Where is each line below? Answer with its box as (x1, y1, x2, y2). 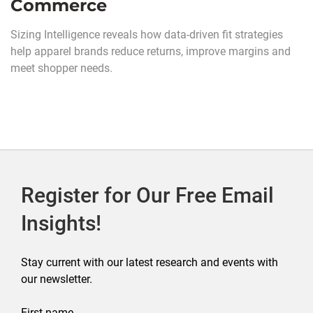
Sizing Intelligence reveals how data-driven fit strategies (10, 28, 283, 42)
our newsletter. (21, 272, 92, 286)
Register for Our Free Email (21, 183, 274, 208)
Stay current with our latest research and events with (21, 256, 278, 270)
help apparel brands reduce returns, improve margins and (10, 45, 291, 59)
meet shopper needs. (10, 61, 112, 75)
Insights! (21, 211, 101, 236)
